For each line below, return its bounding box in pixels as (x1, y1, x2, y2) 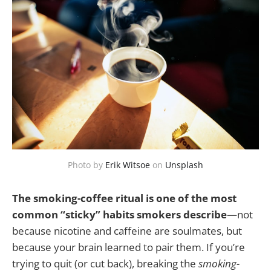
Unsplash (165, 158, 203, 171)
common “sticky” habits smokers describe (12, 207, 227, 221)
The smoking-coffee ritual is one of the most (12, 191, 237, 205)
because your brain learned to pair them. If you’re (12, 240, 245, 254)
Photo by (68, 158, 105, 171)
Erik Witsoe (105, 158, 150, 171)
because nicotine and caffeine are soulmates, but (12, 223, 242, 238)
